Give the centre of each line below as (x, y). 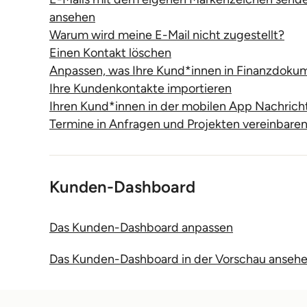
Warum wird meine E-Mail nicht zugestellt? (167, 35)
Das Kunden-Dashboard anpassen (141, 228)
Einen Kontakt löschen (110, 53)
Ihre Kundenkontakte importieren (140, 88)
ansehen (72, 17)
